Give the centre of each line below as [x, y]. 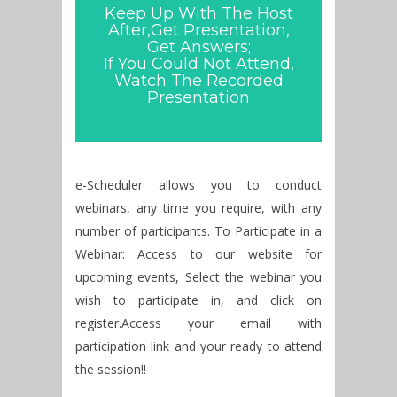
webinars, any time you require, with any [198, 207]
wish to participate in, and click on [198, 300]
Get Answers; [198, 47]
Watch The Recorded [198, 80]
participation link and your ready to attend [198, 346]
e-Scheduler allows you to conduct [198, 184]
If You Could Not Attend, [198, 63]
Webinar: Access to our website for [198, 253]
